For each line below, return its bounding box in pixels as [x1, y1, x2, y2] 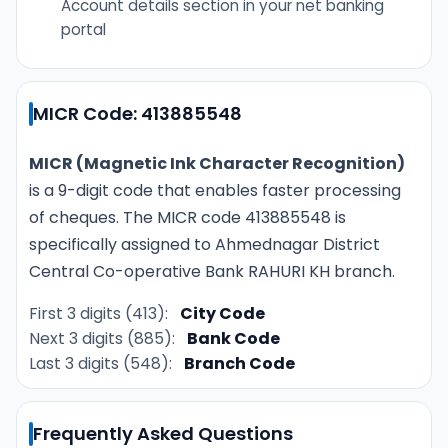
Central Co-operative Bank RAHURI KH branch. [29, 259, 395, 283]
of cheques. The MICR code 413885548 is [29, 205, 346, 229]
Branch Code [184, 351, 295, 375]
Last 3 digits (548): [29, 351, 172, 375]
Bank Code [187, 326, 280, 350]
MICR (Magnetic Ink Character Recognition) [29, 151, 405, 175]
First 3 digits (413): [29, 301, 168, 325]
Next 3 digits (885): [29, 326, 175, 350]
